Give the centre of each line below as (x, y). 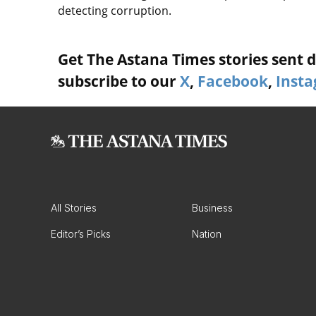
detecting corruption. (115, 11)
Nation (207, 234)
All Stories (74, 208)
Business (212, 208)
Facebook (233, 81)
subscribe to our (119, 81)
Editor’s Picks (81, 234)
